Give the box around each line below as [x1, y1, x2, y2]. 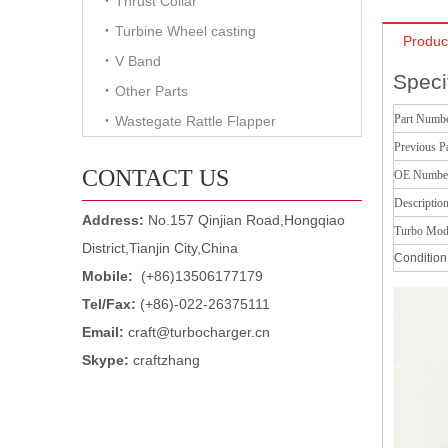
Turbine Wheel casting [115, 23, 256, 39]
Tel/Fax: [82, 296, 140, 312]
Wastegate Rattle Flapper [115, 113, 276, 129]
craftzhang [129, 352, 208, 368]
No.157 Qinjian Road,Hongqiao [148, 212, 345, 228]
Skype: [82, 352, 129, 368]
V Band [115, 53, 161, 69]
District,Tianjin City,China [82, 240, 238, 256]
